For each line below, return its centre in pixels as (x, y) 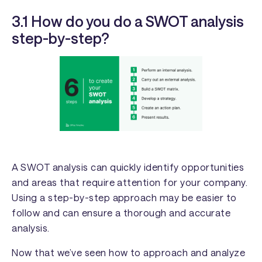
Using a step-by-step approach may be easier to (124, 198)
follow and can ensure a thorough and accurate (121, 213)
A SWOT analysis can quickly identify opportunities (128, 167)
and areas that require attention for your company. (130, 182)
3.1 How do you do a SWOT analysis (128, 21)
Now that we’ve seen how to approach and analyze (128, 253)
